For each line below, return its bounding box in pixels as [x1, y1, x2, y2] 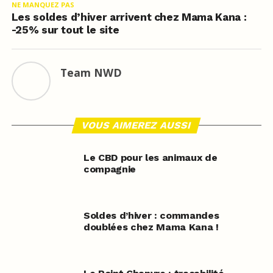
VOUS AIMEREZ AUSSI [80, 119, 193, 131]
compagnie [83, 163, 136, 175]
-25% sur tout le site [11, 23, 119, 36]
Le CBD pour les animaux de [83, 151, 218, 163]
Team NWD [60, 65, 122, 80]
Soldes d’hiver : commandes [83, 209, 219, 221]
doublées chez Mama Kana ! [83, 221, 219, 233]
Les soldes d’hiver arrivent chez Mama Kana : [11, 10, 247, 23]
